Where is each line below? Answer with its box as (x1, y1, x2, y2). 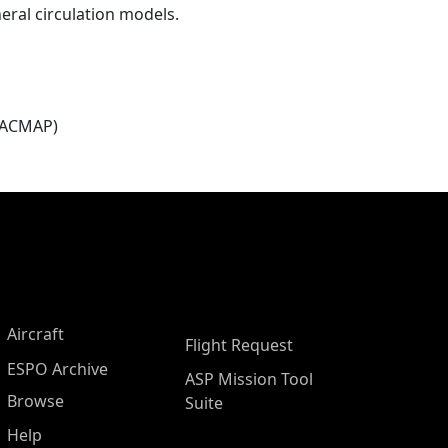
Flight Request (185, 334, 293, 356)
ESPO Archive (7, 358, 108, 380)
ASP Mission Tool (185, 368, 313, 390)
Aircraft (7, 323, 64, 345)
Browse (7, 390, 64, 412)
